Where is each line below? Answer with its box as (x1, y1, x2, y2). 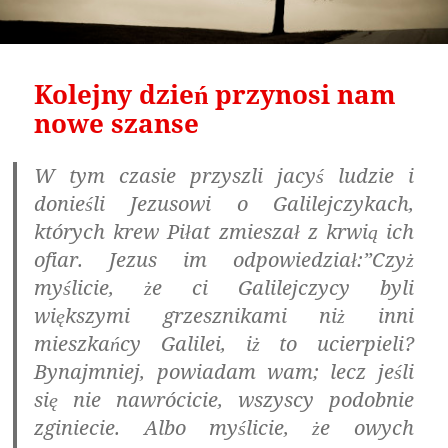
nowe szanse (34, 105, 200, 142)
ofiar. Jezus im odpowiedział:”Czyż (34, 246, 414, 274)
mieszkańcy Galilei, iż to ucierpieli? (34, 330, 414, 358)
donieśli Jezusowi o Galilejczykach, (34, 190, 414, 218)
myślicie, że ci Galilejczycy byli (34, 274, 414, 302)
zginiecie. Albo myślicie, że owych (34, 414, 414, 442)
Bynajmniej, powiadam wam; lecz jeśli (34, 358, 414, 386)
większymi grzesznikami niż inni (34, 302, 414, 330)
